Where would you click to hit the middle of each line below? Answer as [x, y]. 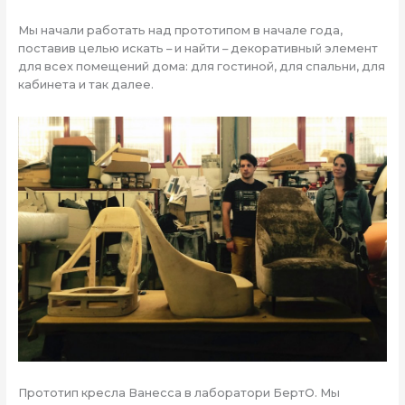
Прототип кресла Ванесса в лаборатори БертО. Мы [179, 393]
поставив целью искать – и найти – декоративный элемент [198, 48]
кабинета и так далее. [85, 84]
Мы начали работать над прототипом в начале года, [180, 30]
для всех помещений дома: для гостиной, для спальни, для [201, 66]
